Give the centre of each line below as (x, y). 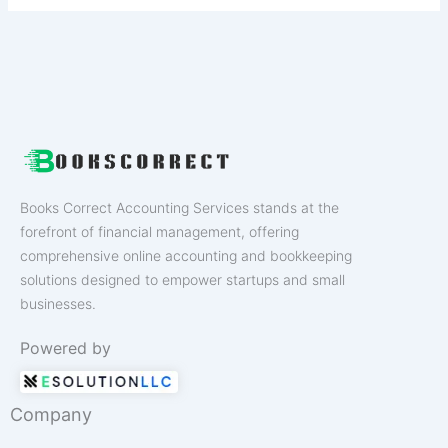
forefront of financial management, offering (159, 232)
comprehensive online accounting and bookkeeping (186, 256)
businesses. (60, 304)
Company (51, 414)
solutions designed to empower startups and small (182, 280)
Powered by (65, 347)
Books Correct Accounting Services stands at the (179, 208)
